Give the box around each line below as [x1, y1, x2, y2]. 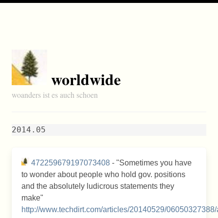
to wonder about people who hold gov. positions [21, 170, 185, 179]
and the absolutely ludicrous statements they [21, 182, 174, 190]
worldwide [51, 68, 121, 91]
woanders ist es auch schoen [12, 90, 98, 100]
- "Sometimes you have [110, 159, 192, 167]
